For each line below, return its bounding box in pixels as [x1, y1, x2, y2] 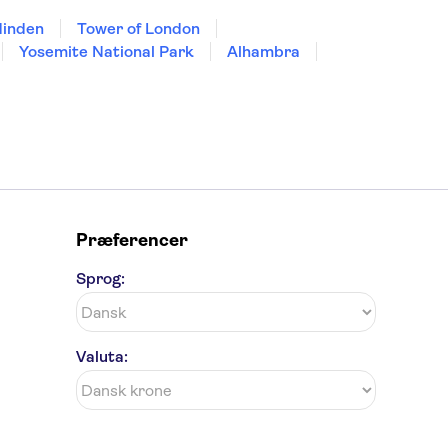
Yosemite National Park [19, 42, 194, 61]
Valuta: [76, 347, 128, 366]
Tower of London [77, 19, 200, 38]
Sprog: [76, 269, 125, 288]
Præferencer [76, 230, 188, 250]
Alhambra [227, 42, 300, 61]
